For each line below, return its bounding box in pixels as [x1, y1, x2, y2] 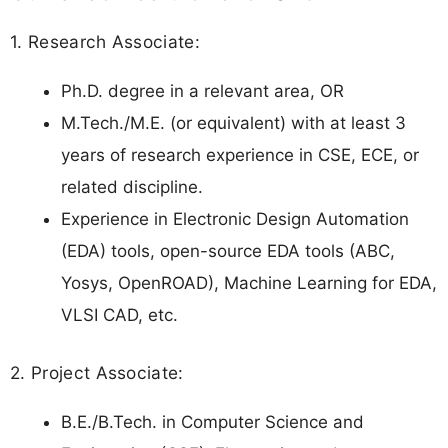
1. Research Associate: [10, 30, 201, 52]
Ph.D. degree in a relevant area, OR [61, 81, 344, 102]
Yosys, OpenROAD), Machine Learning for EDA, [61, 273, 437, 294]
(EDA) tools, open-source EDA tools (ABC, [61, 241, 395, 262]
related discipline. [61, 177, 203, 198]
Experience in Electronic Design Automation [61, 209, 409, 230]
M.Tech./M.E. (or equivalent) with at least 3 [61, 113, 406, 134]
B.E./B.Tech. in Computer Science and [61, 411, 364, 432]
